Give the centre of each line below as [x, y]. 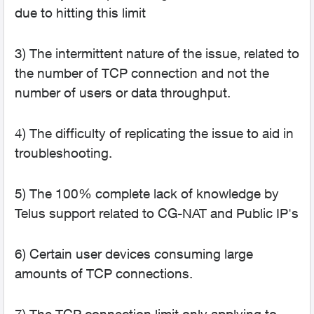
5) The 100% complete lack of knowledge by [147, 193]
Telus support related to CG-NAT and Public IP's [157, 213]
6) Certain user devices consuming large [134, 254]
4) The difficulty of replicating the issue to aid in [154, 133]
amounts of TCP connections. [104, 273]
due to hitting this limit [80, 13]
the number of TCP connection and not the [142, 73]
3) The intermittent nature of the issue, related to [157, 53]
